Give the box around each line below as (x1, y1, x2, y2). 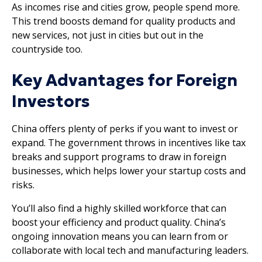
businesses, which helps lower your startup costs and (12, 164, 246, 177)
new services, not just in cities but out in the (12, 28, 204, 42)
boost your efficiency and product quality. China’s (12, 215, 226, 229)
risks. (12, 178, 35, 191)
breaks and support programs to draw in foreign (12, 150, 226, 163)
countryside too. (12, 42, 82, 56)
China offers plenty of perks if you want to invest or (12, 122, 238, 135)
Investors (12, 91, 90, 112)
